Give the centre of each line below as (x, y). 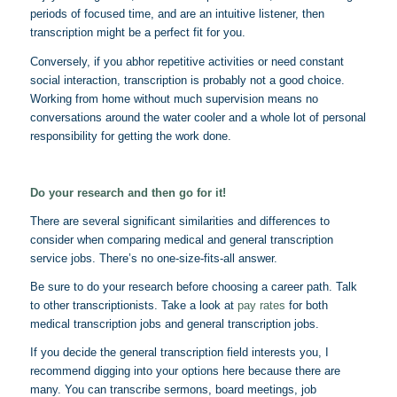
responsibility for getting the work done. (130, 136)
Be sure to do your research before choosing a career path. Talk (193, 286)
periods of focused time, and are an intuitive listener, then (177, 14)
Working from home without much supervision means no (174, 98)
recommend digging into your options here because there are (185, 370)
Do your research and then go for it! (128, 192)
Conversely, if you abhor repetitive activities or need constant (187, 61)
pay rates (261, 305)
